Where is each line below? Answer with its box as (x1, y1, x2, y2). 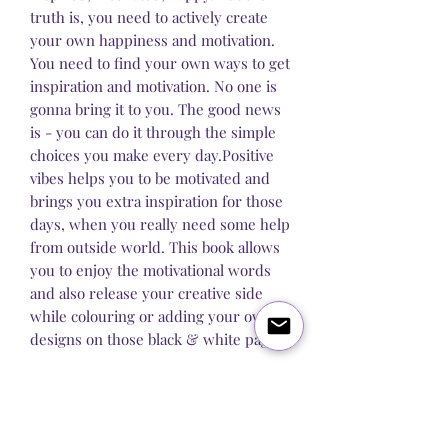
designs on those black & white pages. (30, 329, 288, 350)
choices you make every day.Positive (30, 145, 274, 166)
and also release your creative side (30, 283, 263, 304)
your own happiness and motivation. (30, 30, 275, 51)
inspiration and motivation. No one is (30, 76, 277, 97)
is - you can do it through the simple (30, 122, 276, 143)
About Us (68, 417, 137, 437)
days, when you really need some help (30, 214, 290, 235)
